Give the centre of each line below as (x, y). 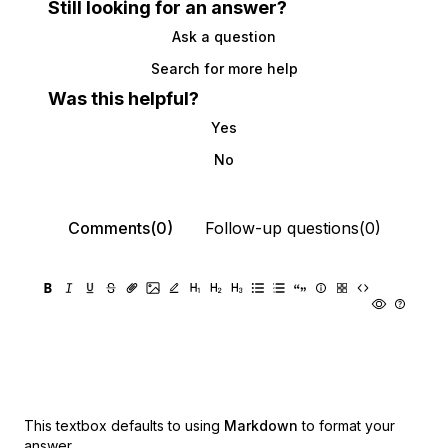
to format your (348, 426)
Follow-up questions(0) (292, 228)
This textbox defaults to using (122, 426)
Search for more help (224, 69)
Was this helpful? (123, 99)
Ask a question (224, 37)
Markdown (261, 426)
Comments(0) (120, 228)
